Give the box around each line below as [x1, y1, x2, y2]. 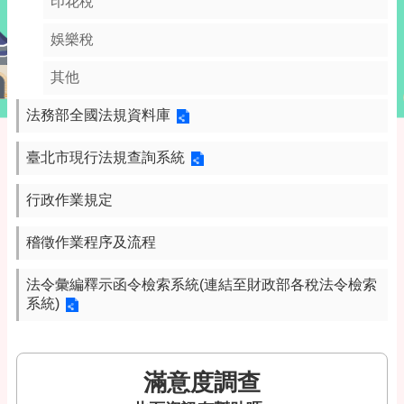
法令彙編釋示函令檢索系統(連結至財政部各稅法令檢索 [26, 277, 377, 292]
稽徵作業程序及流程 [26, 234, 156, 250]
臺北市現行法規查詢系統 [26, 150, 185, 165]
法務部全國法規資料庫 [26, 107, 170, 123]
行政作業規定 [26, 192, 113, 207]
